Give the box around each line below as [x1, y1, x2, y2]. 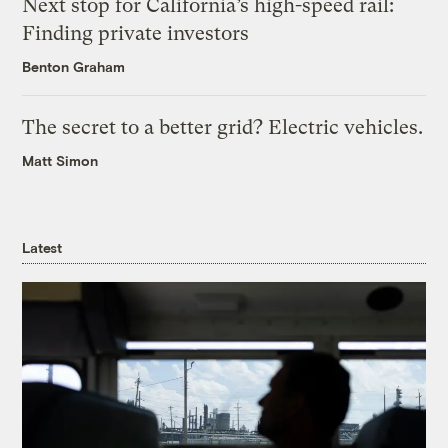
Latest [22, 238, 62, 256]
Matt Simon [22, 151, 99, 169]
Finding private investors [22, 21, 250, 45]
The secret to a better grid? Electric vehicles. [22, 115, 424, 139]
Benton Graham [22, 57, 126, 75]
